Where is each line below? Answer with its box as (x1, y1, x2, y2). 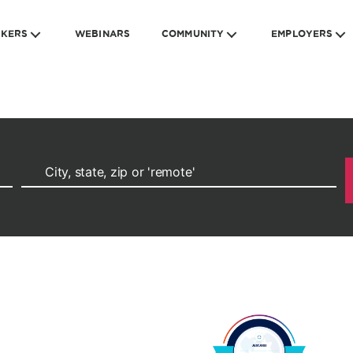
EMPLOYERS (271, 28, 333, 39)
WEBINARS (75, 28, 131, 39)
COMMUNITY (162, 28, 225, 39)
